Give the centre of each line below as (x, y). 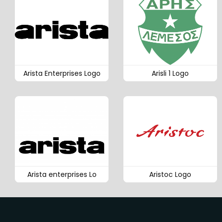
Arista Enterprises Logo (62, 74)
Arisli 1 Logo (170, 74)
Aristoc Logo (170, 175)
